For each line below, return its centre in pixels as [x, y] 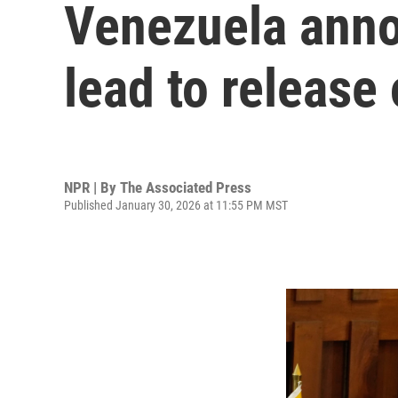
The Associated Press [186, 187]
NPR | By [92, 187]
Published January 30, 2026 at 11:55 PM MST [176, 205]
